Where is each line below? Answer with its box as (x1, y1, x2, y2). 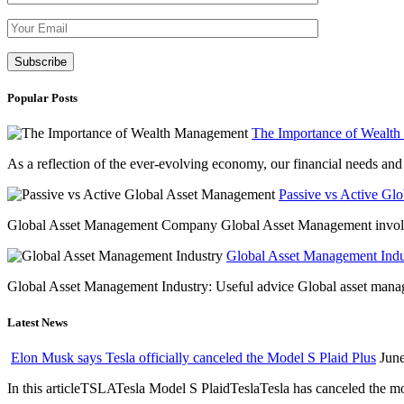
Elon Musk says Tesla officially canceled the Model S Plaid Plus (11, 349, 376, 365)
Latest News (7, 315, 68, 329)
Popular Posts (7, 91, 78, 106)
